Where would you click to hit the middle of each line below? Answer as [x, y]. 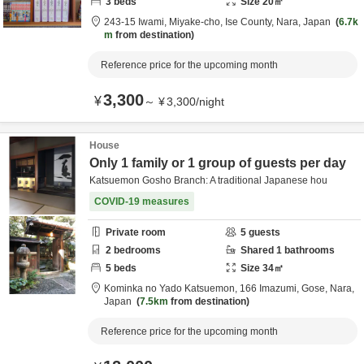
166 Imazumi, [271, 288]
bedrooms [136, 250]
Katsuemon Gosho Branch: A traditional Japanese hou [208, 180]
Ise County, [251, 22]
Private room [136, 232]
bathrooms [308, 250]
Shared [258, 250]
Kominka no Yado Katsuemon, [172, 288]
